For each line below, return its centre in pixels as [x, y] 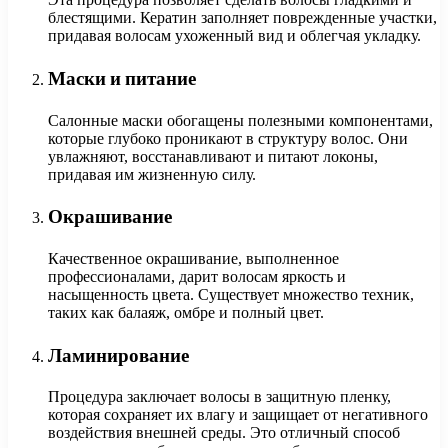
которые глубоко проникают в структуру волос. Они [228, 138]
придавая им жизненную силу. [152, 174]
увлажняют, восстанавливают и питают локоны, [213, 156]
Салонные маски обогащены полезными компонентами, [240, 120]
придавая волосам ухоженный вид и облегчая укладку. [234, 36]
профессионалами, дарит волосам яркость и [197, 276]
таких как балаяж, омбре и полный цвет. [186, 312]
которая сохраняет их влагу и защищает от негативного [238, 415]
